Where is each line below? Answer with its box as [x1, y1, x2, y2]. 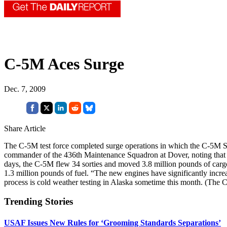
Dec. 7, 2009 [4, 84, 46, 93]
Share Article [4, 124, 46, 133]
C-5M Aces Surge [4, 55, 124, 73]
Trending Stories [4, 196, 73, 207]
